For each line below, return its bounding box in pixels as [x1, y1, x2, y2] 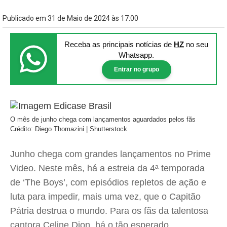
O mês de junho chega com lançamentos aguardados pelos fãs [10, 116, 196, 123]
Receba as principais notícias [64, 40, 164, 49]
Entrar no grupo [113, 66, 159, 73]
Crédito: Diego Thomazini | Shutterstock [10, 125, 127, 133]
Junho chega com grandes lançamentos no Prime [10, 149, 211, 159]
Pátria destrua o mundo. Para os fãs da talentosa [10, 206, 208, 216]
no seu [184, 40, 208, 49]
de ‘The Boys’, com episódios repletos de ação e [10, 177, 206, 187]
